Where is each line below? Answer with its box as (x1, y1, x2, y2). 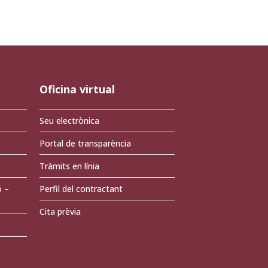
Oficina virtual (39, 82, 115, 97)
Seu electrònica (39, 115, 100, 127)
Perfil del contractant (39, 183, 123, 195)
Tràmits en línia (39, 160, 100, 172)
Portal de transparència (39, 138, 132, 150)
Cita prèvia (39, 206, 81, 218)
